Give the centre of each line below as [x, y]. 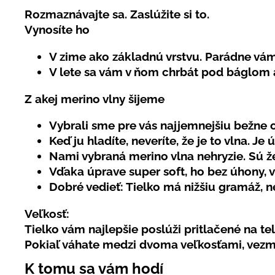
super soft [157, 172]
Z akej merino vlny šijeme [95, 99]
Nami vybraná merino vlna [123, 156]
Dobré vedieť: [87, 187]
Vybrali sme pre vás [105, 126]
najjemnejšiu [196, 126]
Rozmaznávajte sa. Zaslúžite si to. [117, 14]
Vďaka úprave [89, 172]
